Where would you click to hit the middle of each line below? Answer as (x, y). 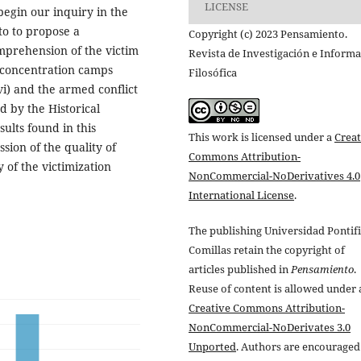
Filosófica (213, 72)
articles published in (240, 270)
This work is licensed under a (261, 137)
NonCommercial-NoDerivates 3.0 (270, 328)
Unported (212, 347)
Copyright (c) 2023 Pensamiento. (268, 33)
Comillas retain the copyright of (267, 250)
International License (241, 195)
